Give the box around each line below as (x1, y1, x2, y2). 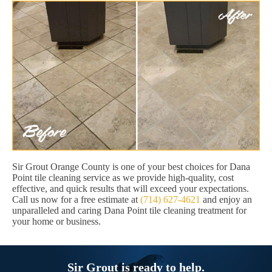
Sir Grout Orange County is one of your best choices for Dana (12, 161, 250, 172)
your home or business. (12, 216, 101, 227)
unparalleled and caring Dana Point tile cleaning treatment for (12, 205, 246, 216)
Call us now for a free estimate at (12, 194, 140, 205)
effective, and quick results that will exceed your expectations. (12, 183, 249, 194)
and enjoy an (200, 194, 252, 205)
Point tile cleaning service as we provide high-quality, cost (12, 172, 234, 183)
